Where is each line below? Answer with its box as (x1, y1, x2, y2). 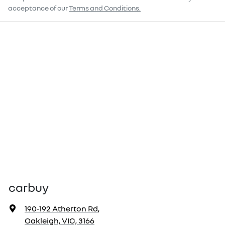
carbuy (9, 180, 49, 195)
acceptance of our (8, 4, 68, 13)
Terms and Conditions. (69, 4, 141, 13)
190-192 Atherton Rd (25, 203, 98, 214)
